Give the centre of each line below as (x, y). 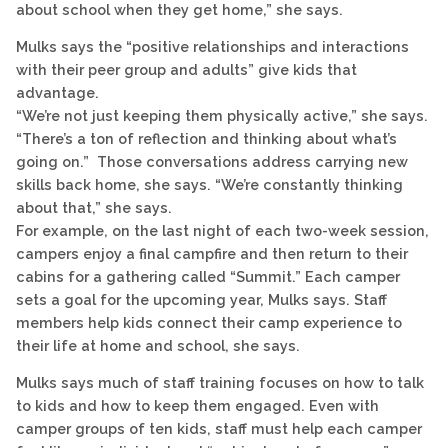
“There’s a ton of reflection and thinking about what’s (206, 138)
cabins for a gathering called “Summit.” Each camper (208, 276)
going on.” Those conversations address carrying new (212, 161)
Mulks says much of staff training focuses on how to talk (220, 383)
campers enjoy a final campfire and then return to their (212, 253)
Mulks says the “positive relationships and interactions (212, 46)
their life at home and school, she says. (158, 345)
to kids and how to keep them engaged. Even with (197, 406)
